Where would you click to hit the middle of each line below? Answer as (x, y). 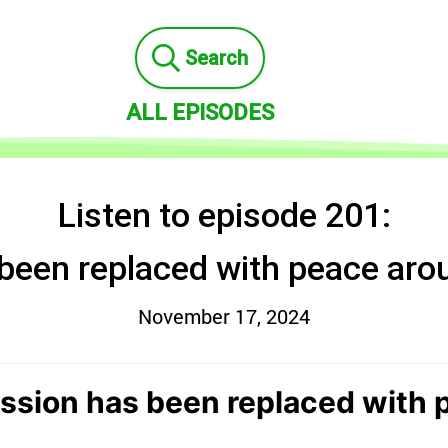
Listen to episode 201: (224, 215)
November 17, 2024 (224, 316)
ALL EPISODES (199, 112)
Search (216, 58)
